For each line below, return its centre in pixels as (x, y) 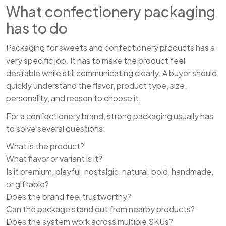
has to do (37, 28)
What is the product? (45, 146)
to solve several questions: (56, 129)
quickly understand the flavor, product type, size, (96, 86)
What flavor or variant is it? (54, 159)
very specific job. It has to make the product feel (96, 61)
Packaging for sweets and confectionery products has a (110, 48)
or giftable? (27, 184)
